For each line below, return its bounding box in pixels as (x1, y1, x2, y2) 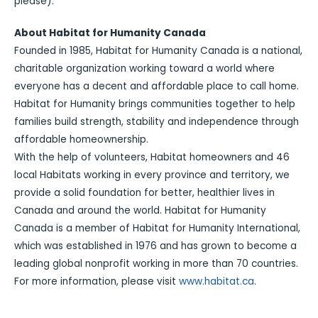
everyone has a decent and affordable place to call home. (14, 79, 299, 94)
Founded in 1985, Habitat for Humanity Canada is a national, (14, 44, 302, 58)
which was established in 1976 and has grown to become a (14, 239, 297, 253)
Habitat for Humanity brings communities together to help (14, 97, 295, 111)
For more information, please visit (14, 275, 179, 289)
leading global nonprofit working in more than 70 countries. (14, 257, 298, 271)
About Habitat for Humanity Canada (14, 26, 206, 40)
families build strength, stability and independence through (14, 115, 299, 129)
